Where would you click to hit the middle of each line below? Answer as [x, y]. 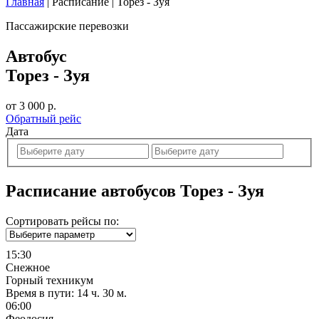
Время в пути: [40, 293]
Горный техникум [49, 280]
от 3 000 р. [31, 106]
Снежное [28, 267]
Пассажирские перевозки [67, 26]
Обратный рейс [43, 119]
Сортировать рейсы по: [62, 221]
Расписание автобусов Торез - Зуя [135, 190]
